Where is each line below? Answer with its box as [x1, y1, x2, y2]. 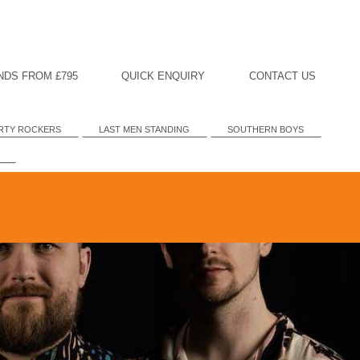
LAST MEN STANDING [99, 125, 190, 135]
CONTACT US [248, 70, 316, 82]
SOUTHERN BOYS [227, 125, 305, 135]
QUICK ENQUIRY [121, 70, 206, 82]
